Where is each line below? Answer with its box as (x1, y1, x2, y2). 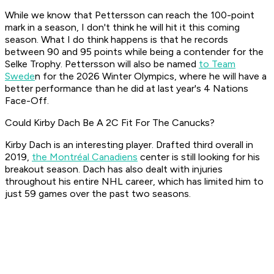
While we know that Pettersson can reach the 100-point (5, 9, 254, 21)
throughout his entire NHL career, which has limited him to (5, 176, 264, 188)
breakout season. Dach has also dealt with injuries (5, 163, 223, 176)
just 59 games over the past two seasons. (5, 188, 193, 200)
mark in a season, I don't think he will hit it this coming (5, 21, 240, 34)
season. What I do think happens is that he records (5, 34, 228, 46)
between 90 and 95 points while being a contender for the (5, 46, 264, 58)
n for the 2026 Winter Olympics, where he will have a (35, 70, 267, 83)
